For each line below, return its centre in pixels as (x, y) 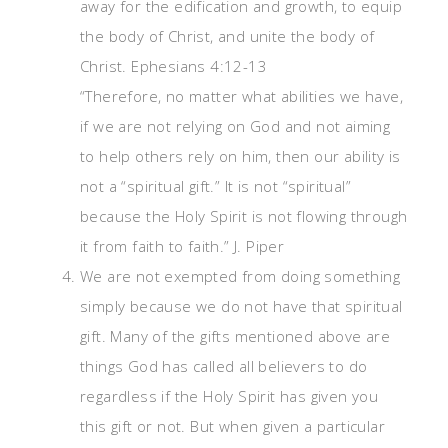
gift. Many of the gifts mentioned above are (235, 336)
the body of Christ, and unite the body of (227, 36)
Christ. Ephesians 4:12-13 (173, 66)
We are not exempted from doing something (240, 276)
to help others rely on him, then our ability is (240, 156)
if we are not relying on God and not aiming (235, 126)
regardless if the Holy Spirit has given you (229, 396)
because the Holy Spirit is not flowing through (244, 216)
